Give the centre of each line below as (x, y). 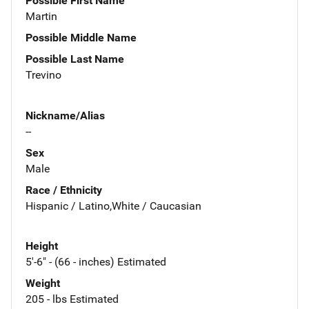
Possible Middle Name (81, 37)
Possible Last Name (75, 59)
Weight (43, 283)
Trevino (43, 74)
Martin (41, 16)
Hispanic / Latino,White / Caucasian (113, 206)
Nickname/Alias (65, 115)
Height (42, 246)
